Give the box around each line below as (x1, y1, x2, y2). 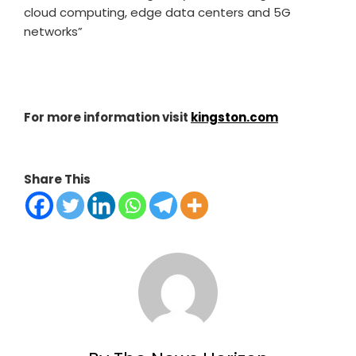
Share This (24, 171, 91, 188)
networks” (24, 23, 83, 41)
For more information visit (24, 109, 191, 126)
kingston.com (191, 109, 278, 126)
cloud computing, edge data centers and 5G (24, 4, 291, 21)
